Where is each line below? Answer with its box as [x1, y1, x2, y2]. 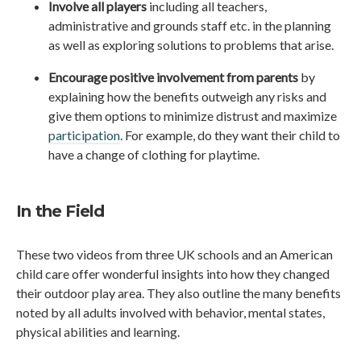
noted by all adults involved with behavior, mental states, [16, 305, 325, 321]
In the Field [16, 201, 105, 222]
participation [48, 127, 120, 143]
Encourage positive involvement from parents [48, 69, 298, 85]
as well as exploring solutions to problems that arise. [48, 37, 334, 53]
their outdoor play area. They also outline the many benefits [16, 285, 341, 301]
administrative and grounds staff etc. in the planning [48, 18, 331, 34]
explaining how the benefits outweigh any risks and [48, 89, 326, 105]
